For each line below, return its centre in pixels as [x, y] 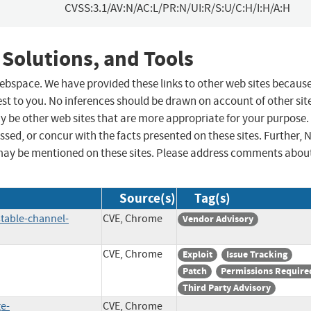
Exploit [197, 255]
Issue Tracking [257, 255]
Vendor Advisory [218, 219]
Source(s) [148, 199]
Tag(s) [212, 199]
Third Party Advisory [227, 288]
